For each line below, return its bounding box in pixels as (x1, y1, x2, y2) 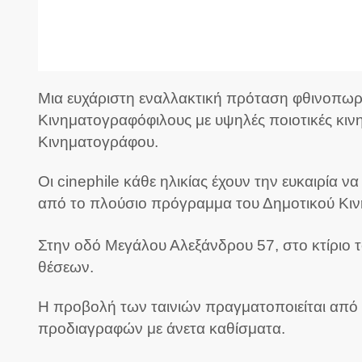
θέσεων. (38, 258, 94, 276)
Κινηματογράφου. (38, 133, 158, 150)
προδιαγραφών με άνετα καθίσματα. (38, 320, 285, 338)
